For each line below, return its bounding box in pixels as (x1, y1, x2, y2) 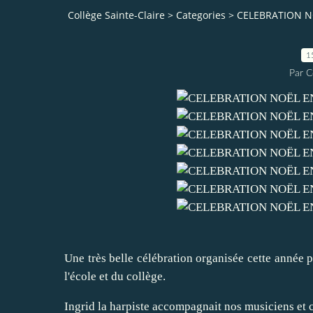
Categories (176, 8, 226, 22)
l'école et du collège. (64, 269, 166, 283)
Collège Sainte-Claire (68, 8, 165, 22)
